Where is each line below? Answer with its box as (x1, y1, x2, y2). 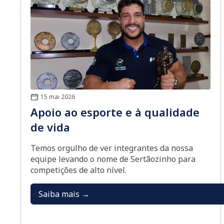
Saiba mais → (38, 188, 89, 199)
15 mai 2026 (40, 92, 75, 101)
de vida (30, 119, 70, 134)
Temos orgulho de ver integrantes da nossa (30, 142, 193, 153)
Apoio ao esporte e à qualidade (30, 104, 199, 119)
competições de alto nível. (30, 164, 126, 175)
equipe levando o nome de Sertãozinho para (30, 153, 195, 164)
